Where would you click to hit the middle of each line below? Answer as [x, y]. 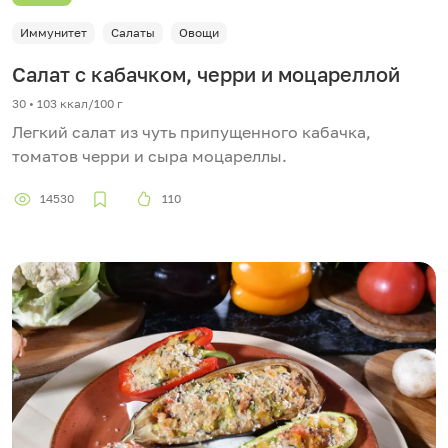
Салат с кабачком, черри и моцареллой [206, 74]
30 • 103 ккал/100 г [67, 104]
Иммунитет [53, 33]
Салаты [133, 33]
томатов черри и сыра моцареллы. [149, 156]
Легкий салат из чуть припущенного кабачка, [191, 132]
